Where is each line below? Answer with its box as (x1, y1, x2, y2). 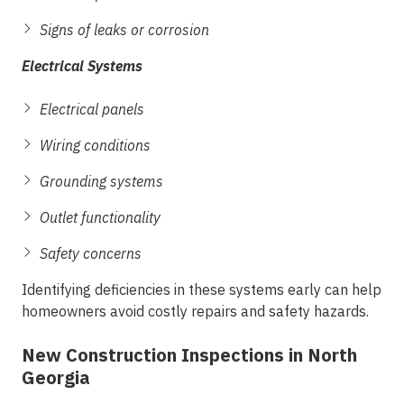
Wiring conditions (40, 136, 151, 154)
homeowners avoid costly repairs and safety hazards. (22, 302, 369, 320)
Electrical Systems (22, 57, 142, 75)
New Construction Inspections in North (22, 343, 357, 367)
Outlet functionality (40, 208, 161, 226)
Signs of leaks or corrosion (40, 21, 209, 39)
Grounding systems (40, 172, 163, 190)
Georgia (22, 365, 90, 390)
